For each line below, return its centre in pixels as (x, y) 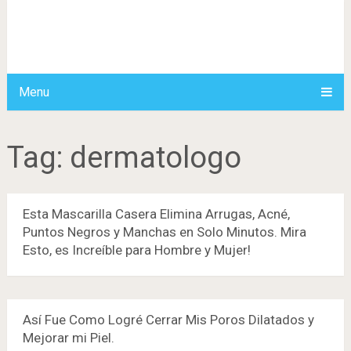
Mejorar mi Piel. (68, 338)
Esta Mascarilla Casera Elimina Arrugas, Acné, (156, 214)
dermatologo (155, 157)
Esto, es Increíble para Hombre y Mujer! (136, 250)
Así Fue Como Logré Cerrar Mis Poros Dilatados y (168, 320)
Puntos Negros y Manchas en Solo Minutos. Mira (164, 232)
